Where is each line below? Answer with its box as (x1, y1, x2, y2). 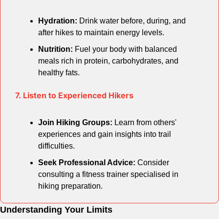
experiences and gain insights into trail (38, 130, 171, 139)
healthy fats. (38, 68, 80, 77)
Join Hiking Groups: (38, 118, 112, 127)
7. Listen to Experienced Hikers (15, 90, 133, 101)
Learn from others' (112, 118, 176, 127)
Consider (135, 158, 169, 167)
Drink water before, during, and (77, 17, 186, 25)
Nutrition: (38, 45, 73, 54)
